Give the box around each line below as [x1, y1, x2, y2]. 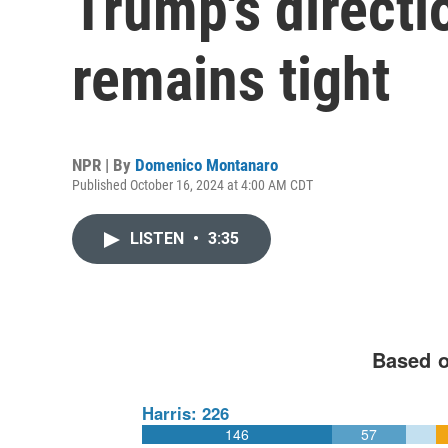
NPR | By [72, 155, 135, 175]
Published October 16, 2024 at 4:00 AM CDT [72, 177, 313, 193]
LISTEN [130, 229, 188, 248]
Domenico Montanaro [135, 155, 278, 175]
